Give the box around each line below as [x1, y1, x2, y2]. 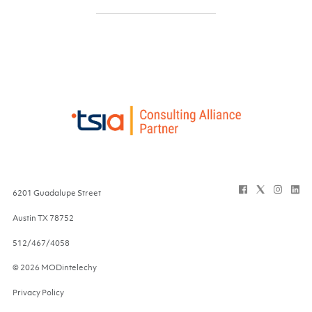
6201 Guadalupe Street [12, 187, 101, 199]
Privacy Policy [12, 286, 64, 298]
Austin [12, 212, 38, 224]
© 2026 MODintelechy [12, 262, 97, 274]
